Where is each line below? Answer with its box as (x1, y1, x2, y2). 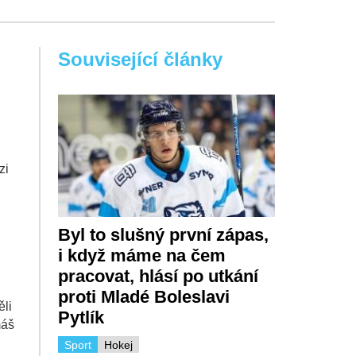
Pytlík (57, 307, 104, 327)
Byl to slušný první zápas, (57, 224, 269, 245)
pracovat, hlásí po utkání (57, 265, 258, 286)
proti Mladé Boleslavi (57, 286, 230, 307)
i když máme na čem (57, 245, 226, 265)
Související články (57, 48, 222, 71)
